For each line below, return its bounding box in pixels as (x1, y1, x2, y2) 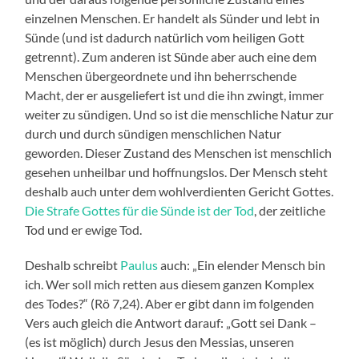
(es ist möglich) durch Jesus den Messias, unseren (25, 334, 295, 350)
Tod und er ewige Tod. (25, 222, 143, 238)
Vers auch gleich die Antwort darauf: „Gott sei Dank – (25, 315, 317, 331)
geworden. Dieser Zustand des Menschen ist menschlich (25, 145, 333, 161)
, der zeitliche (254, 203, 326, 219)
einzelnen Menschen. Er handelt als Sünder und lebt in (25, 10, 321, 26)
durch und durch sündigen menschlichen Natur (25, 126, 282, 142)
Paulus (120, 257, 159, 273)
